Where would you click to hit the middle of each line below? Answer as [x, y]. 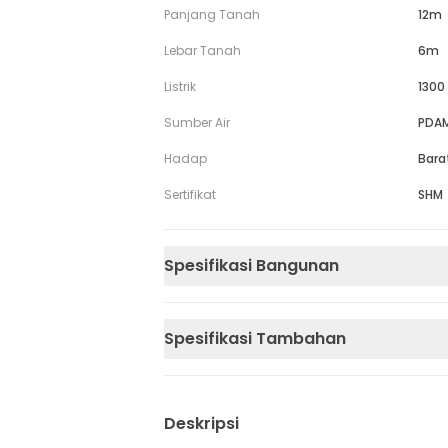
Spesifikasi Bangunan [251, 266]
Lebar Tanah [202, 51]
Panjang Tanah [212, 15]
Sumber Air [197, 123]
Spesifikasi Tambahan [255, 339]
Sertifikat [190, 195]
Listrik [180, 87]
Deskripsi [201, 424]
